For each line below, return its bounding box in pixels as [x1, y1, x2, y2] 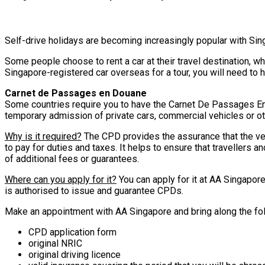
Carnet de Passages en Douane [5, 87, 147, 99]
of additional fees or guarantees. [5, 153, 139, 164]
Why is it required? [5, 130, 82, 142]
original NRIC [28, 237, 82, 249]
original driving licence [28, 248, 121, 260]
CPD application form [28, 226, 117, 238]
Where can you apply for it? [5, 173, 117, 185]
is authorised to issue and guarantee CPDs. [5, 185, 183, 196]
